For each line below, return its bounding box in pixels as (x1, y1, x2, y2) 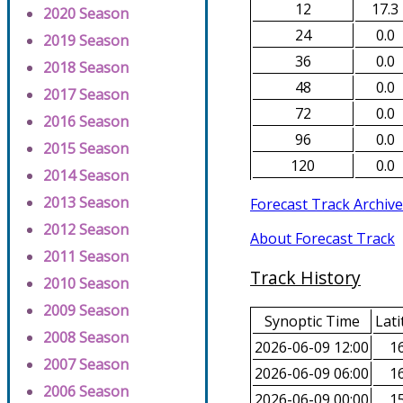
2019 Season (43, 31, 129, 50)
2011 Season (43, 246, 129, 266)
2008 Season (43, 327, 129, 347)
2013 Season (43, 193, 129, 212)
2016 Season (43, 112, 129, 131)
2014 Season (43, 166, 129, 185)
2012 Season (43, 219, 129, 239)
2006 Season (43, 381, 129, 401)
